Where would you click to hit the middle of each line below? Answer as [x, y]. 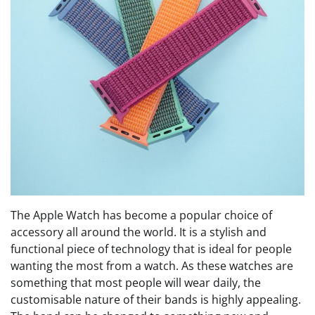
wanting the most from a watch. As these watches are [152, 265]
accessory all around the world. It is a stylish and [139, 232]
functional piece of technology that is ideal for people [151, 249]
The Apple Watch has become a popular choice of [141, 215]
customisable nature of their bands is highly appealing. [156, 299]
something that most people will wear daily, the [136, 282]
